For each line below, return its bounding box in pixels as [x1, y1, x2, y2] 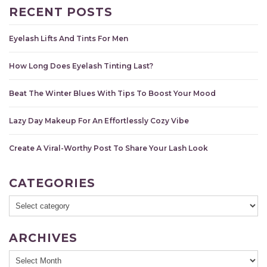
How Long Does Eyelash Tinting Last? [9, 61, 153, 70]
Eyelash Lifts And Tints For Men [9, 33, 128, 43]
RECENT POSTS [9, 4, 113, 19]
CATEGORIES [9, 175, 95, 190]
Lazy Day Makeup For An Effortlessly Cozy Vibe [9, 116, 189, 125]
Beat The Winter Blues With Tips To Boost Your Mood [9, 88, 216, 98]
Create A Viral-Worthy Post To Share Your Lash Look [9, 143, 208, 153]
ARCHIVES [9, 230, 77, 245]
